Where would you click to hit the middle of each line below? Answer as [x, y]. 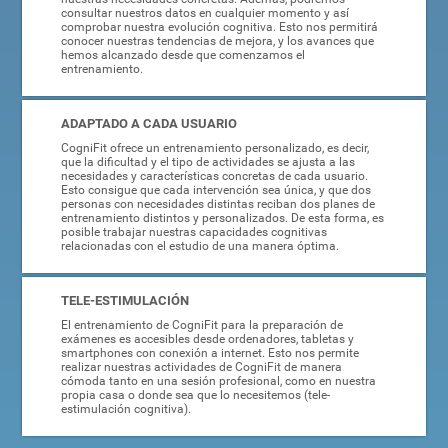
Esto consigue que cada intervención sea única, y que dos [215, 189]
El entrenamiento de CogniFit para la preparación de [201, 324]
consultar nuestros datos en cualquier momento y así [204, 12]
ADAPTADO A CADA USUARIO [148, 123]
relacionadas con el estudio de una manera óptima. [199, 245]
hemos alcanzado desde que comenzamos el [182, 54]
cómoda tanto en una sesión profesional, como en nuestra [218, 380]
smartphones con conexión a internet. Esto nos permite [209, 352]
